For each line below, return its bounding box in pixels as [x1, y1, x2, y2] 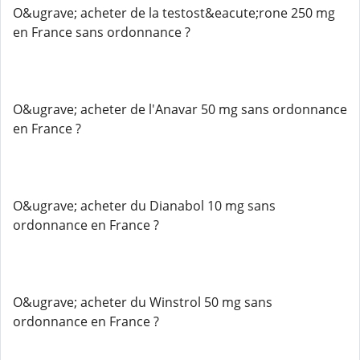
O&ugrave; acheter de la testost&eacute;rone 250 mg [13, 4, 335, 22]
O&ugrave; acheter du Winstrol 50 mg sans [13, 293, 272, 311]
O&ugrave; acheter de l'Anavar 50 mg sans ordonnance [13, 100, 347, 118]
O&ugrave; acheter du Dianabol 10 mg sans [13, 197, 276, 215]
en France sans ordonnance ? [13, 23, 190, 41]
